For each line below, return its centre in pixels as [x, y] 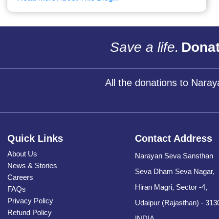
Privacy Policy [30, 201]
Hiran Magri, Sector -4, [171, 187]
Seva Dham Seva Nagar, [175, 172]
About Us [22, 154]
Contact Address [174, 139]
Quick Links [35, 139]
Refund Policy [30, 213]
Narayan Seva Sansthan [174, 156]
